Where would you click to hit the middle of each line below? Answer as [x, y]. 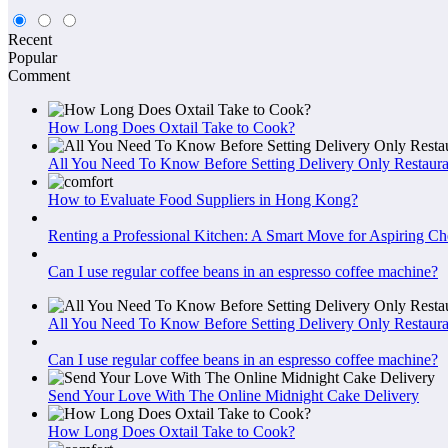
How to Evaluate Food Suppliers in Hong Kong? [203, 200]
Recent [30, 40]
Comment [39, 76]
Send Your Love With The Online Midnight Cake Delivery [233, 396]
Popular [32, 58]
